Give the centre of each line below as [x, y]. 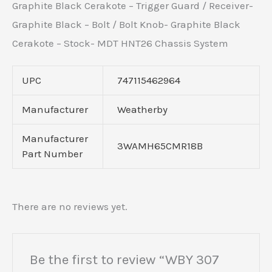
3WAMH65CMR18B [160, 145]
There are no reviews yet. [70, 207]
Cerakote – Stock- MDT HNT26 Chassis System [120, 43]
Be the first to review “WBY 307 [125, 259]
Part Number [53, 153]
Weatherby [142, 109]
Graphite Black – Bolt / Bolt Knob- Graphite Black [126, 25]
